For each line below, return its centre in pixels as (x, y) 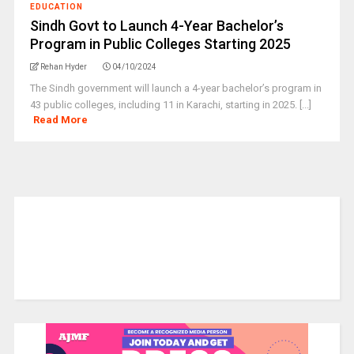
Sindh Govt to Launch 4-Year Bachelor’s (156, 26)
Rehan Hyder (63, 67)
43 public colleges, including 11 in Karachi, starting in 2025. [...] (170, 105)
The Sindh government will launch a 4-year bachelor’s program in (175, 88)
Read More (61, 120)
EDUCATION (56, 7)
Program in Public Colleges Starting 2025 (160, 44)
